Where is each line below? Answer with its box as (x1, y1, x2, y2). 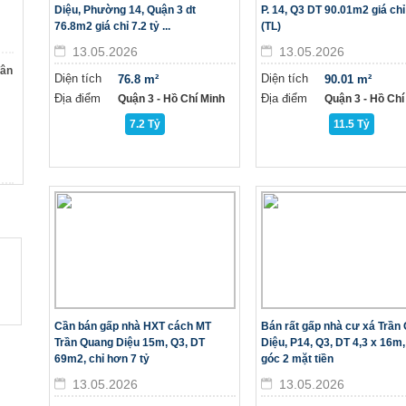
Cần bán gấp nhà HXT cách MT (54, 320, 211, 333)
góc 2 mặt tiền (261, 353, 333, 365)
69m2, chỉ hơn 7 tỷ (54, 353, 150, 365)
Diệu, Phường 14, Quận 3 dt (54, 4, 196, 16)
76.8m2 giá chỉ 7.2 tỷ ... (54, 20, 170, 33)
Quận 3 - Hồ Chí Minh (118, 92, 225, 105)
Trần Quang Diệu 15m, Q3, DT (54, 336, 205, 349)
